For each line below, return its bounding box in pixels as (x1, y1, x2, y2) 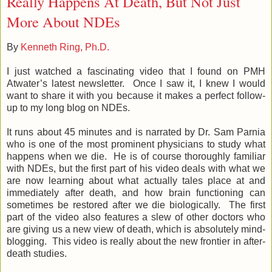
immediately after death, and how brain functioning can (7, 187, 265, 198)
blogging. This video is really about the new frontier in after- (7, 236, 265, 246)
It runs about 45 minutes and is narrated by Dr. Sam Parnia (7, 126, 265, 137)
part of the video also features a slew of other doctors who (7, 211, 265, 222)
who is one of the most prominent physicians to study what (7, 138, 265, 149)
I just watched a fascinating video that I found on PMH (7, 66, 265, 76)
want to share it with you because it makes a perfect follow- (7, 90, 265, 101)
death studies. (7, 248, 67, 259)
